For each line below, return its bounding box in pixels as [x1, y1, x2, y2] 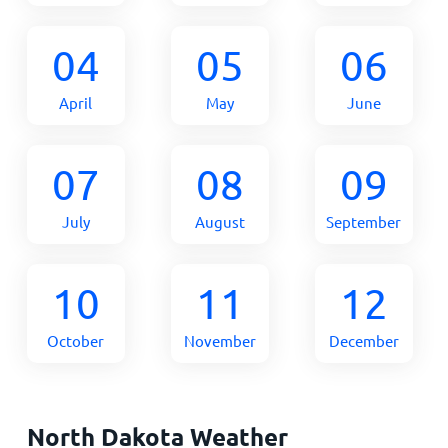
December [328, 330, 399, 350]
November [183, 330, 256, 350]
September [326, 211, 402, 231]
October [47, 330, 105, 350]
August [194, 211, 245, 231]
